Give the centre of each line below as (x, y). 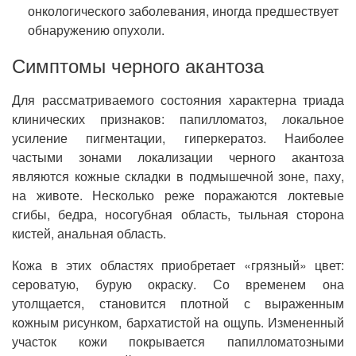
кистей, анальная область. (89, 233)
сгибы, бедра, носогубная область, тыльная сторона (178, 214)
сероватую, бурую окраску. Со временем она (178, 284)
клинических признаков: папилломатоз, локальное (178, 119)
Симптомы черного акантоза (138, 65)
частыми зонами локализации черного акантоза (178, 157)
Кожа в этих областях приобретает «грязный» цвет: (178, 265)
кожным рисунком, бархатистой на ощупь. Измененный (178, 322)
